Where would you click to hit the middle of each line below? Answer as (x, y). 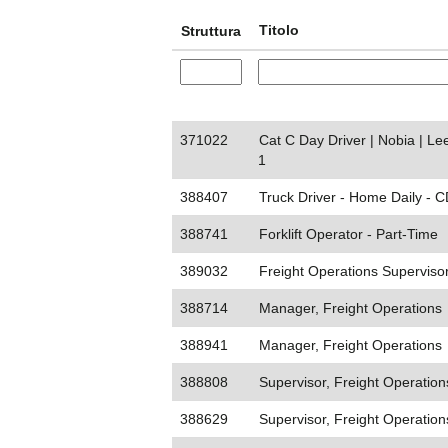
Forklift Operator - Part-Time (348, 234)
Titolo (279, 30)
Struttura (211, 31)
